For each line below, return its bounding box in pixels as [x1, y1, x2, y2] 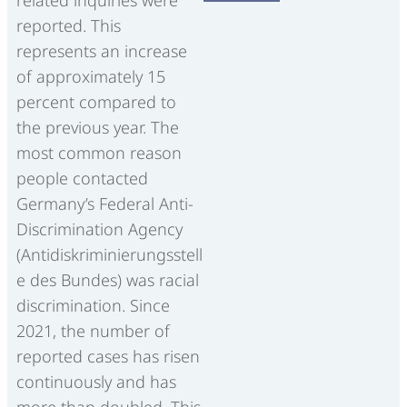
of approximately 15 [16, 65, 165, 88]
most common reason [16, 142, 182, 164]
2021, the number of [16, 320, 170, 342]
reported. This [16, 15, 121, 37]
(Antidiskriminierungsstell [16, 243, 203, 266]
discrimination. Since [16, 294, 170, 317]
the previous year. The [16, 116, 179, 139]
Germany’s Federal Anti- [16, 193, 194, 215]
